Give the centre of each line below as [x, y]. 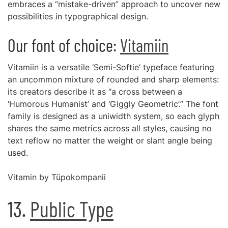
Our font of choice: [64, 45]
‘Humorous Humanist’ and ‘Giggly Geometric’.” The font [113, 104]
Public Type [72, 209]
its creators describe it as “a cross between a [95, 92]
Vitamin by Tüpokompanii [57, 177]
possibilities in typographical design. [78, 16]
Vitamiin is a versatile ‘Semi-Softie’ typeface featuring [111, 67]
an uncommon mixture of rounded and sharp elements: [113, 79]
